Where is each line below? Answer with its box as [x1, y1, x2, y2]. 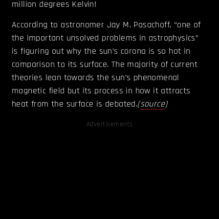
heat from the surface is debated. [12, 98, 138, 110]
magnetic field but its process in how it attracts [12, 85, 191, 97]
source [140, 98, 165, 110]
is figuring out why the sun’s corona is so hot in [12, 45, 191, 57]
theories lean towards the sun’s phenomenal [12, 72, 179, 84]
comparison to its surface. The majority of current [12, 59, 197, 70]
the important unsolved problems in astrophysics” [12, 32, 199, 44]
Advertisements [86, 120, 133, 129]
